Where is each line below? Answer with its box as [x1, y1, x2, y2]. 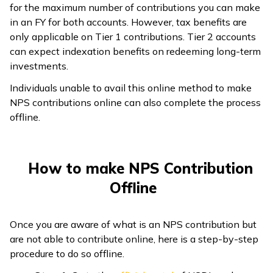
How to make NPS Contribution [27, 158, 253, 177]
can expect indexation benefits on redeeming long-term [10, 44, 261, 57]
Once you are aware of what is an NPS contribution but [10, 218, 257, 230]
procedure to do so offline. [10, 247, 124, 260]
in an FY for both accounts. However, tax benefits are [10, 15, 247, 28]
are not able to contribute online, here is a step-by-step [10, 232, 258, 245]
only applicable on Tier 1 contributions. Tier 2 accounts [10, 30, 256, 43]
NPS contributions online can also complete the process [10, 96, 261, 108]
